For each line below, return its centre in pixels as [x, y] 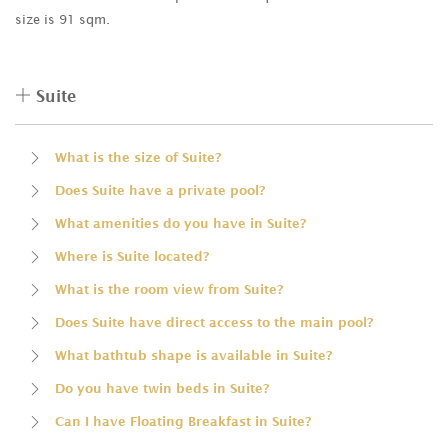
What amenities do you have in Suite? [180, 223]
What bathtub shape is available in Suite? [193, 355]
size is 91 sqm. [62, 19]
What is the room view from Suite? [169, 289]
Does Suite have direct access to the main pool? [214, 322]
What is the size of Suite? [138, 157]
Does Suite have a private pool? [160, 190]
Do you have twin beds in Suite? [162, 388]
